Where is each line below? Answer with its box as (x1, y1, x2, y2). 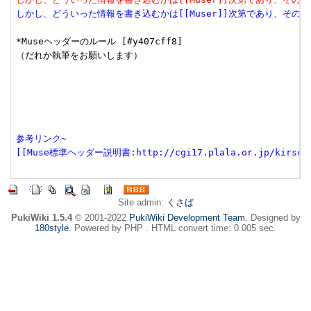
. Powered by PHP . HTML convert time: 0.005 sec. (69, 223, 276, 233)
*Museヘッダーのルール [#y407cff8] (15, 35, 183, 47)
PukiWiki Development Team (128, 212, 245, 223)
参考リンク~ (15, 133, 67, 144)
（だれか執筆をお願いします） (15, 49, 142, 60)
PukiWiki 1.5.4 (10, 212, 72, 223)
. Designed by (244, 212, 301, 223)
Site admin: (117, 197, 167, 208)
